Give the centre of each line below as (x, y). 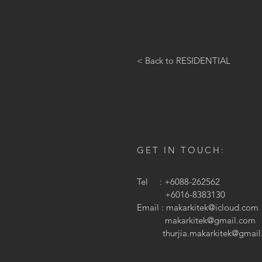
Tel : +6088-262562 (180, 182)
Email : (151, 207)
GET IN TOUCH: (181, 150)
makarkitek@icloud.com (212, 207)
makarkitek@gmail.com (210, 220)
